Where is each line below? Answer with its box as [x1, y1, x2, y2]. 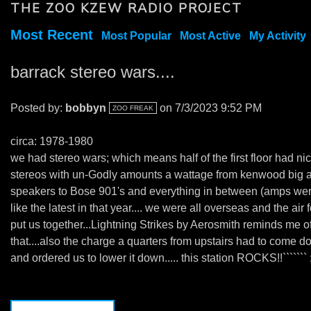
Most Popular [101, 30, 171, 42]
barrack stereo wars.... [10, 62, 175, 81]
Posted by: [10, 102, 65, 114]
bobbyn [65, 102, 109, 114]
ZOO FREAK [112, 104, 153, 112]
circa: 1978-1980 [10, 135, 93, 147]
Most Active [180, 30, 241, 42]
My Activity [249, 30, 306, 42]
